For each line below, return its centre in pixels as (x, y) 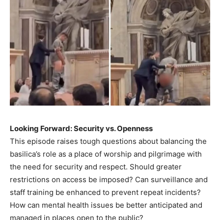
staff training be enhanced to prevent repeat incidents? (105, 192)
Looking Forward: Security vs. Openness (81, 128)
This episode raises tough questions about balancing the (108, 141)
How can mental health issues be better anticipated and (106, 205)
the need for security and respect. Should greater (96, 166)
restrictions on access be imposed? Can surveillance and (109, 179)
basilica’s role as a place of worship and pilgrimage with (106, 154)
